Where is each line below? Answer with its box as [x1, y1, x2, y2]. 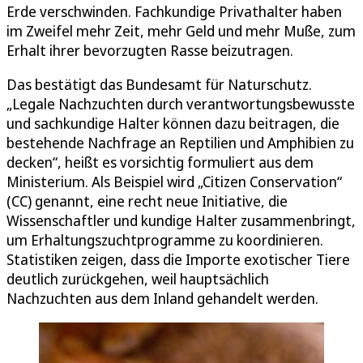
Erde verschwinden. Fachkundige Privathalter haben [6, 2, 342, 22]
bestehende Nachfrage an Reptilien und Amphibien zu [6, 133, 354, 153]
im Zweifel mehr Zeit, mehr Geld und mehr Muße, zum [6, 21, 356, 41]
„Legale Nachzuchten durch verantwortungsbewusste [6, 94, 355, 114]
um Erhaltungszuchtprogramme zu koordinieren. [6, 230, 323, 250]
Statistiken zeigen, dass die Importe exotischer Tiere [6, 250, 350, 270]
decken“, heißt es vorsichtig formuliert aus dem [6, 152, 314, 173]
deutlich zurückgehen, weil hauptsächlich [6, 269, 269, 289]
